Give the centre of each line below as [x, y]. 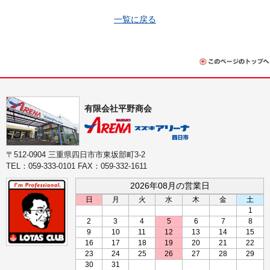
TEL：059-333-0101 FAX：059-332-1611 [77, 166]
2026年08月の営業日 [170, 186]
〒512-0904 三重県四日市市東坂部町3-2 [76, 155]
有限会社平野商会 [118, 109]
